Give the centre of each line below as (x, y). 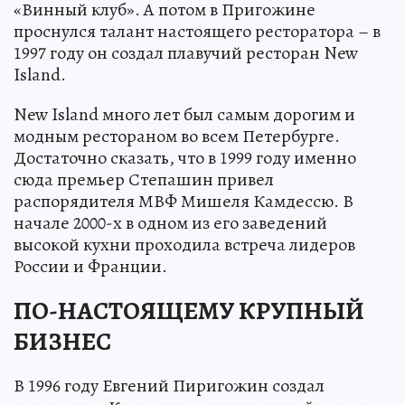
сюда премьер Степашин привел (144, 180)
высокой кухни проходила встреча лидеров (184, 245)
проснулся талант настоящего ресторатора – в (197, 32)
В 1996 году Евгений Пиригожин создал (169, 386)
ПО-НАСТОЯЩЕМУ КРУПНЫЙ (189, 311)
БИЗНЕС (62, 342)
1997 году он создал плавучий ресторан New (186, 53)
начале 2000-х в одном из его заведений (170, 223)
